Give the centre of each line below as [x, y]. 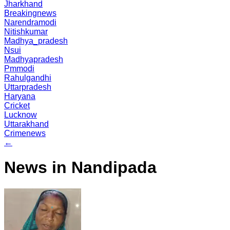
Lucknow [21, 115]
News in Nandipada [80, 168]
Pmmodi [19, 69]
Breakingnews [30, 13]
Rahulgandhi [28, 78]
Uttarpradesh [28, 87]
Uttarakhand [26, 124]
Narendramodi [30, 22]
